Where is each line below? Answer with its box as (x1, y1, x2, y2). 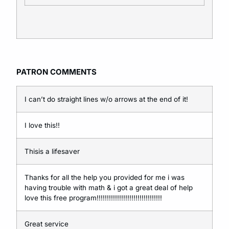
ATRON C (21, 67, 56, 77)
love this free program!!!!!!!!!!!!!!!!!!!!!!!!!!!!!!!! (25, 193, 162, 202)
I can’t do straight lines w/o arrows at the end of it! (25, 95, 188, 103)
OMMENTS (56, 67, 97, 77)
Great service (25, 219, 68, 228)
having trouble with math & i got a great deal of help (25, 183, 193, 192)
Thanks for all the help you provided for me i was (25, 173, 185, 181)
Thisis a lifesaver (25, 147, 80, 155)
